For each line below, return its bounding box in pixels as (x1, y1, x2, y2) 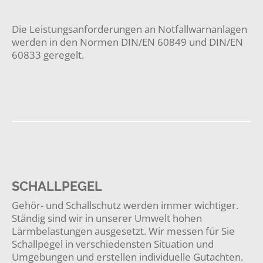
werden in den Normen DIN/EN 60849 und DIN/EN (12, 35, 243, 49)
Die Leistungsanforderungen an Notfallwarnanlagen (12, 22, 247, 36)
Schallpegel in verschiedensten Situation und (12, 237, 214, 251)
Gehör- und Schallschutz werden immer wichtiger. (12, 198, 238, 212)
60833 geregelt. (12, 48, 84, 62)
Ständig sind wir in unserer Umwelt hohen (12, 211, 202, 225)
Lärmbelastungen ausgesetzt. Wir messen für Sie (12, 224, 235, 238)
